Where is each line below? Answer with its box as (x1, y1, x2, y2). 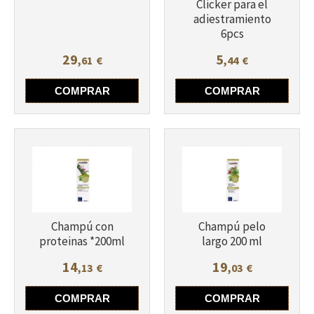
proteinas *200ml (39, 233, 125, 250)
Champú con (50, 219, 114, 235)
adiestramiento (193, 11, 271, 27)
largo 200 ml (202, 233, 262, 250)
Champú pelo (198, 219, 266, 235)
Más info (214, 78, 250, 92)
